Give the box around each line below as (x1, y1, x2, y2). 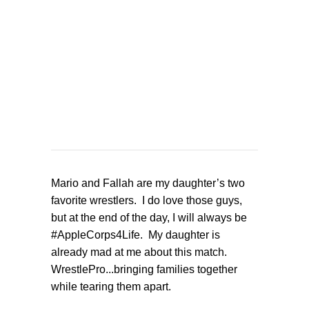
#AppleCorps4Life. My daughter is (51, 228, 220, 241)
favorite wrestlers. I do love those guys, (51, 194, 242, 206)
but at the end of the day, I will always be (51, 211, 247, 223)
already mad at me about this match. (51, 246, 227, 258)
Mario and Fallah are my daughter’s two (51, 177, 245, 189)
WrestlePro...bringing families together (51, 263, 237, 275)
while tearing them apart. (51, 280, 171, 292)
